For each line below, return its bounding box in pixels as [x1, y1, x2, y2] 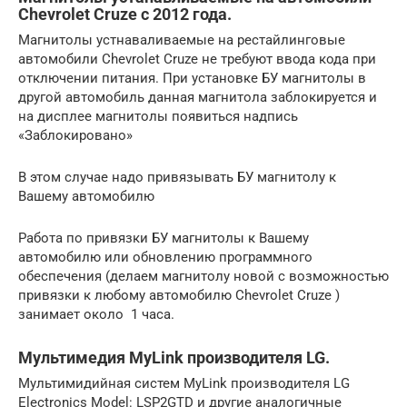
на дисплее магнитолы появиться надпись [18, 107, 298, 124]
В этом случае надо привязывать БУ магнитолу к [18, 168, 336, 185]
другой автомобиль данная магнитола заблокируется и [18, 88, 377, 105]
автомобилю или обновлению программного [18, 248, 313, 265]
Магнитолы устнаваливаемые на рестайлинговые [18, 31, 349, 48]
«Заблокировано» [18, 126, 133, 144]
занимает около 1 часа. [18, 305, 174, 323]
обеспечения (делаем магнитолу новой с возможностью [18, 267, 389, 284]
